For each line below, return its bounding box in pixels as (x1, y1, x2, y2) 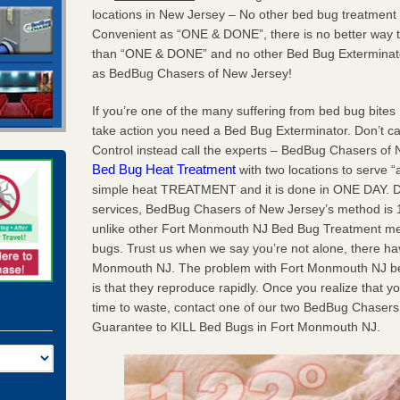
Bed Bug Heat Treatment (92, 161, 237, 177)
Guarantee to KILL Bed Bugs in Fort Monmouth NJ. (92, 319, 381, 334)
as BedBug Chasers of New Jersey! (92, 65, 293, 80)
